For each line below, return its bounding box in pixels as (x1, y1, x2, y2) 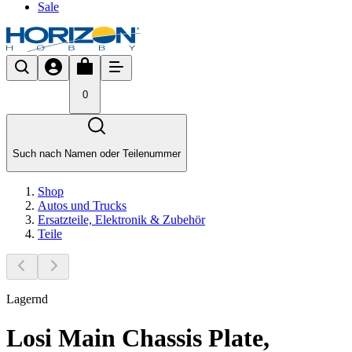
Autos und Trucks (38, 199, 126, 213)
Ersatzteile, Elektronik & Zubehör (38, 213, 205, 227)
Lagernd (6, 292, 48, 306)
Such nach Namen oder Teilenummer (13, 147, 181, 159)
